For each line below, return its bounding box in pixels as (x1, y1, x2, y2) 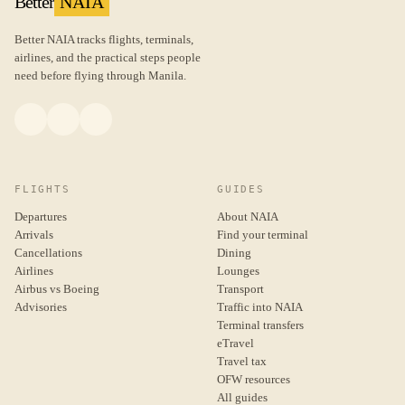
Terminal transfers (217, 318, 304, 332)
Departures (14, 210, 67, 223)
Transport (217, 282, 264, 296)
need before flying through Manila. (14, 69, 186, 82)
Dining (217, 246, 251, 259)
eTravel (217, 336, 254, 350)
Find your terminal (217, 228, 308, 241)
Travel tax (217, 354, 267, 368)
